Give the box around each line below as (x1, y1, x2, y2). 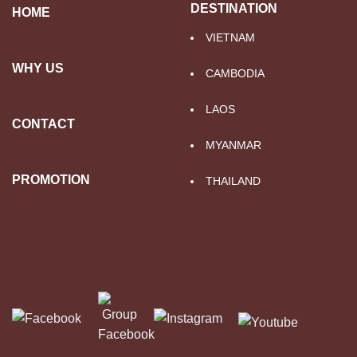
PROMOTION (12, 172, 90, 186)
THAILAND (206, 175, 261, 188)
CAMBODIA (206, 67, 265, 80)
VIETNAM (206, 31, 255, 45)
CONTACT (12, 116, 75, 131)
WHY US (12, 61, 64, 75)
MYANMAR (206, 139, 261, 152)
